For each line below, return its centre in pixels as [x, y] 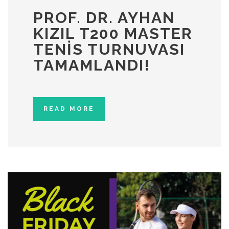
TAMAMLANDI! [92, 65]
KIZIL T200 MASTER [113, 33]
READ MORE [69, 109]
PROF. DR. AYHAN [104, 17]
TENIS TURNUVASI [109, 49]
